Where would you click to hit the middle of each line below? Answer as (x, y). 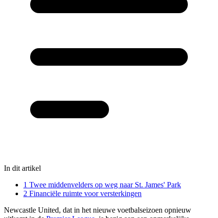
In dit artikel (22, 168)
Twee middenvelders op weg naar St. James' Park (105, 184)
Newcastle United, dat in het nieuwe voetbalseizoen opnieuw (98, 210)
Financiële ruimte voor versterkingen (85, 193)
